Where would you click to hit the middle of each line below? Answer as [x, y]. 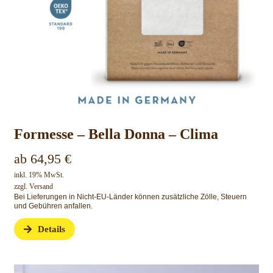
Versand [41, 187]
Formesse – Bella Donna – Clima [116, 134]
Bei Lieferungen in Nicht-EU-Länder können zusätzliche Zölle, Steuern [130, 197]
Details [52, 229]
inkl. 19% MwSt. [39, 175]
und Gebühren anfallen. [53, 206]
